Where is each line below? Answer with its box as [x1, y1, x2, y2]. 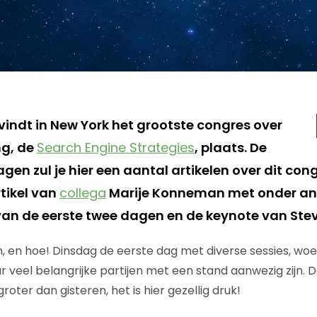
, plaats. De [194, 138, 267, 156]
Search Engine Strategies [36, 138, 195, 156]
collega [59, 183, 106, 202]
